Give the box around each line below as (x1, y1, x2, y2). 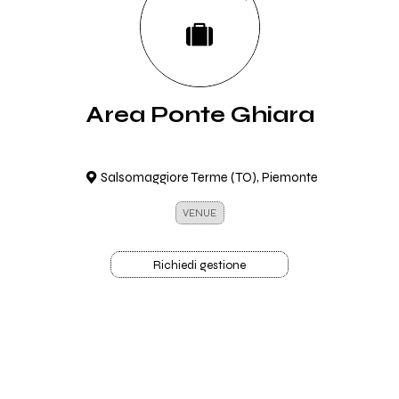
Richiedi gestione (153, 258, 246, 273)
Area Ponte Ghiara (85, 101, 314, 128)
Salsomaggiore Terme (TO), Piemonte (100, 169, 318, 185)
